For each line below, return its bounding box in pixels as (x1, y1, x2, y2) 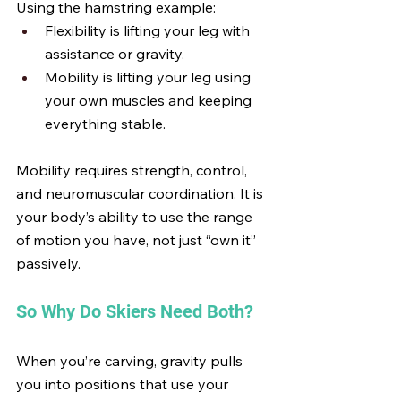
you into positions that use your (16, 375, 232, 393)
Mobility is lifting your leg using (45, 68, 254, 86)
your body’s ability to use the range (16, 208, 256, 226)
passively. (16, 254, 81, 272)
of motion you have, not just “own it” (16, 231, 260, 249)
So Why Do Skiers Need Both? (16, 301, 253, 322)
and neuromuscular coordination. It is (16, 184, 267, 202)
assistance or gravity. (45, 45, 184, 63)
